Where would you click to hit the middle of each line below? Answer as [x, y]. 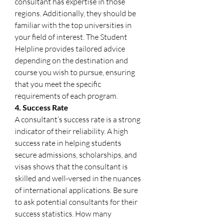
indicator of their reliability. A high [71, 131]
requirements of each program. [66, 96]
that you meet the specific [58, 84]
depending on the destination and [71, 60]
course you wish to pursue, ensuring [75, 72]
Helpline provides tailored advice [70, 48]
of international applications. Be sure [76, 190]
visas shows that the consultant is [71, 166]
